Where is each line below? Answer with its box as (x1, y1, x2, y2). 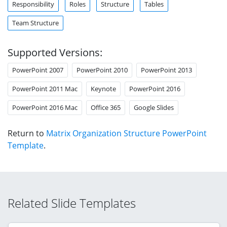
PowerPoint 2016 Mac (12, 102, 78, 112)
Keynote (91, 84, 116, 93)
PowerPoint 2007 (12, 65, 63, 74)
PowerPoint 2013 (141, 65, 192, 74)
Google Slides (134, 102, 174, 112)
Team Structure (12, 18, 59, 27)
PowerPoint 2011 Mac (12, 84, 78, 93)
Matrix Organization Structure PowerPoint (46, 127, 207, 139)
